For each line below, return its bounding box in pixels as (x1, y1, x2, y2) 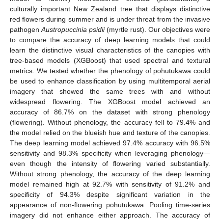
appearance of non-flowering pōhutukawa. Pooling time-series (10, 200, 210, 209)
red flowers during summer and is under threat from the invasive (10, 15, 210, 23)
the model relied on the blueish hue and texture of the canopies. (10, 128, 210, 137)
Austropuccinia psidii (41, 25, 105, 33)
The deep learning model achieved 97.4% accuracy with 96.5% (10, 138, 210, 147)
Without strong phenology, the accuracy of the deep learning (10, 169, 210, 178)
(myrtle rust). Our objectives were (105, 25, 210, 33)
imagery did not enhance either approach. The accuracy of (10, 211, 210, 219)
